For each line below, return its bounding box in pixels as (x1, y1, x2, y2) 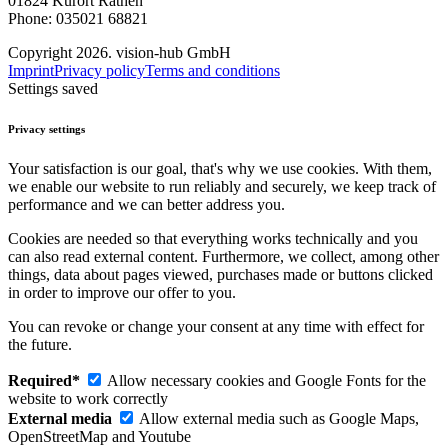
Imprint (8, 61, 54, 79)
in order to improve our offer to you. (8, 283, 236, 301)
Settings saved (8, 79, 98, 97)
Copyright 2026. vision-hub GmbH (8, 43, 231, 61)
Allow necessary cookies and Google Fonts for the (107, 371, 426, 389)
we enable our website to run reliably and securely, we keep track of (8, 177, 436, 195)
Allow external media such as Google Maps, (139, 409, 419, 427)
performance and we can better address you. (8, 195, 285, 213)
